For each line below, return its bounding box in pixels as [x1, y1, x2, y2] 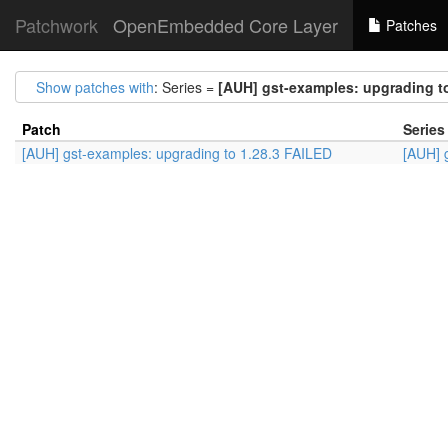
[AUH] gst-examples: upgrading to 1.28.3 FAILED [22, 143, 332, 163]
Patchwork [15, 12, 98, 38]
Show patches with [36, 77, 154, 97]
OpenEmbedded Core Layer [113, 12, 338, 38]
